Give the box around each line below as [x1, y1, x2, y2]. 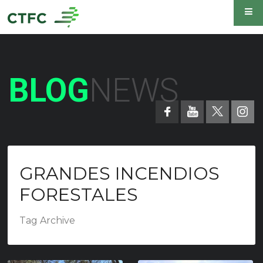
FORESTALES [19, 184, 138, 205]
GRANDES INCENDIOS [19, 163, 220, 184]
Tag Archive [19, 215, 75, 226]
